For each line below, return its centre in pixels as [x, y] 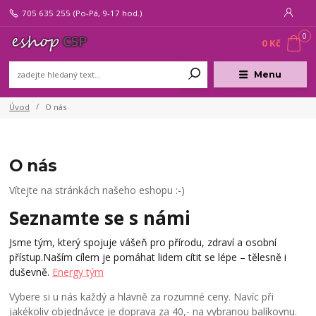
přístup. [26, 257]
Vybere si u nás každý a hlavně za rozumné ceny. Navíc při [142, 297]
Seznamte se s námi [100, 218]
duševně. [31, 272]
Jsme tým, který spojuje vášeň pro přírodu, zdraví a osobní [143, 243]
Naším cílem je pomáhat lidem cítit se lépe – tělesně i [165, 257]
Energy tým [78, 272]
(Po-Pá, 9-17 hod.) [107, 13]
